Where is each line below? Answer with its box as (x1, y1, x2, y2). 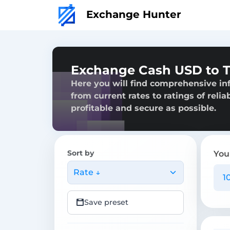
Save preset (84, 197, 128, 207)
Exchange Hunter (83, 8, 181, 21)
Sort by (67, 148, 94, 158)
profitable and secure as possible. (71, 103, 216, 113)
